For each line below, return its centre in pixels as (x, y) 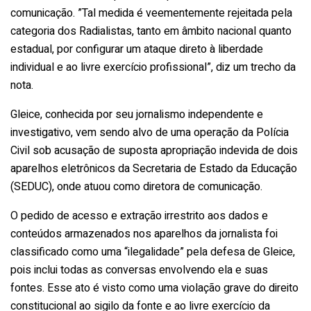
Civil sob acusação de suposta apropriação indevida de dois (154, 150)
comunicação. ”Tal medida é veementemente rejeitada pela (151, 13)
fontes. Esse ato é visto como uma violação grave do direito (154, 288)
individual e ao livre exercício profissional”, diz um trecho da (153, 67)
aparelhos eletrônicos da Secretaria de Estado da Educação (154, 168)
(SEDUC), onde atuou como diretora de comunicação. (136, 186)
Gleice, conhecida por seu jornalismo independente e (137, 114)
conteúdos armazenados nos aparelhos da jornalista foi (144, 234)
